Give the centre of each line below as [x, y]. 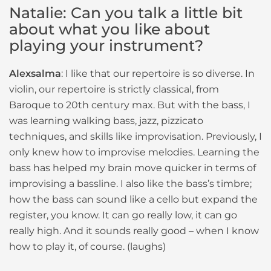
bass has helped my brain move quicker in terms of [132, 168]
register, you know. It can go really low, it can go [123, 215]
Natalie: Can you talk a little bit [126, 13]
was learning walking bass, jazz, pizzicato [106, 121]
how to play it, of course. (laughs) [87, 247]
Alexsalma [35, 74]
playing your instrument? [106, 46]
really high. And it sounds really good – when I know [134, 231]
